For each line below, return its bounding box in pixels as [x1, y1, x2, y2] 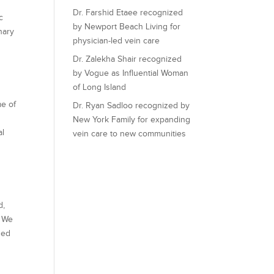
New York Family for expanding [73, 114, 191, 125]
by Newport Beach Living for [73, 21, 181, 32]
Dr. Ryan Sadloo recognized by [73, 100, 190, 111]
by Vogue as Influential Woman [73, 68, 189, 78]
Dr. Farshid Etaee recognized [73, 7, 183, 18]
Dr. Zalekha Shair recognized [73, 54, 182, 64]
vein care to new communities [73, 128, 187, 139]
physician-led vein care [73, 35, 160, 46]
